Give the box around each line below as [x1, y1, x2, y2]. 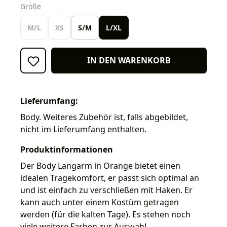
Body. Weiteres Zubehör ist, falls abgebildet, [20, 111, 188, 123]
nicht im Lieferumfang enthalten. [20, 123, 146, 135]
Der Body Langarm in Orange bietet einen [20, 160, 180, 171]
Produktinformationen [20, 143, 113, 155]
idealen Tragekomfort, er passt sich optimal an [20, 172, 199, 183]
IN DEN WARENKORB [87, 55, 171, 66]
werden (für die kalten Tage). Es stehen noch [20, 208, 191, 220]
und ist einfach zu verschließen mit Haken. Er [20, 184, 193, 196]
